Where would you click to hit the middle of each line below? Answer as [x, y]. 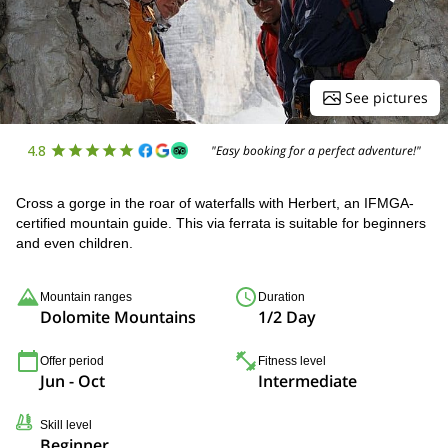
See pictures [386, 97]
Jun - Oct [72, 381]
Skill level [66, 425]
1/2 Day [287, 317]
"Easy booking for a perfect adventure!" [316, 150]
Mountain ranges [86, 297]
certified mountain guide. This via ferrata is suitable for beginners [221, 223]
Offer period [72, 361]
